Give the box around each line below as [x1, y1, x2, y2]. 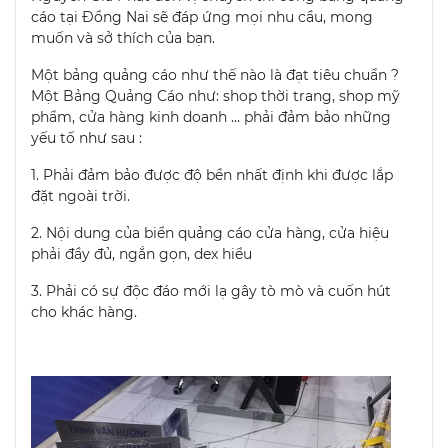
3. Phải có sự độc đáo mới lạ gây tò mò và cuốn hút [31, 281, 391, 300]
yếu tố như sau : [31, 128, 142, 147]
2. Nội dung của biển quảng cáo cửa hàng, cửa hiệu [31, 223, 389, 242]
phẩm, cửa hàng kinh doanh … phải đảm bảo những [31, 107, 391, 126]
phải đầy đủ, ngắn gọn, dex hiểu [31, 244, 252, 263]
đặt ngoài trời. [31, 186, 130, 205]
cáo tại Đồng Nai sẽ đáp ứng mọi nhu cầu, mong [31, 7, 373, 26]
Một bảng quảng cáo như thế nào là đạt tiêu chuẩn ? [31, 65, 399, 84]
